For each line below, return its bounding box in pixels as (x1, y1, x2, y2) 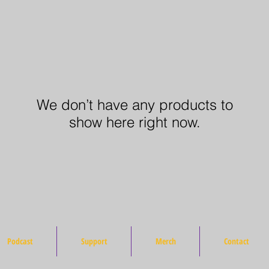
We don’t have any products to (37, 96, 233, 113)
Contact (223, 235, 249, 247)
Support (80, 235, 107, 247)
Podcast (7, 235, 33, 247)
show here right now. (69, 113, 201, 131)
